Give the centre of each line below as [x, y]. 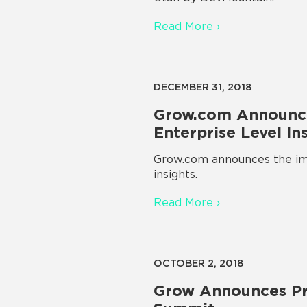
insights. [175, 174]
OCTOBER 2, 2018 [198, 262]
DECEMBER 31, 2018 [202, 86]
